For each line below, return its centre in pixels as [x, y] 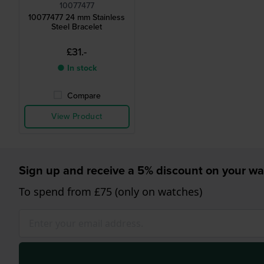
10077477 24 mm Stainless [77, 18]
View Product [77, 117]
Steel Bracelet [77, 27]
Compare [84, 96]
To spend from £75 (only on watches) [110, 192]
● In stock [77, 68]
